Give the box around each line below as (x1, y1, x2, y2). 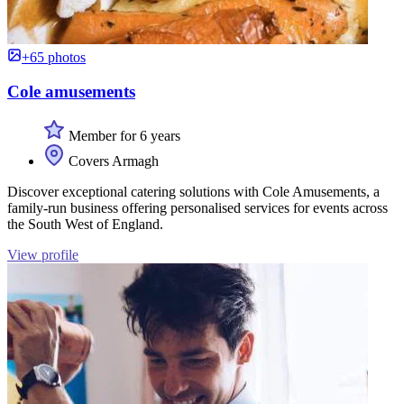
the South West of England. (7, 216, 163, 233)
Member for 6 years (65, 128, 180, 144)
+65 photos (22, 49, 86, 65)
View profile (7, 247, 78, 263)
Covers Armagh (65, 153, 159, 170)
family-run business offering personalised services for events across (7, 200, 388, 216)
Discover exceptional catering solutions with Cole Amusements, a (7, 184, 380, 200)
